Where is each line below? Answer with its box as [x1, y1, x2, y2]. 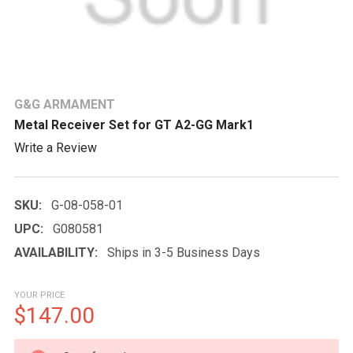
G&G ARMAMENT [14, 97, 115, 112]
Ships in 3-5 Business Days [107, 244, 260, 260]
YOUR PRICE [14, 289, 65, 300]
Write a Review [14, 139, 97, 155]
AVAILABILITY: [14, 244, 98, 260]
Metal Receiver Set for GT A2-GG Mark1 [14, 117, 254, 132]
